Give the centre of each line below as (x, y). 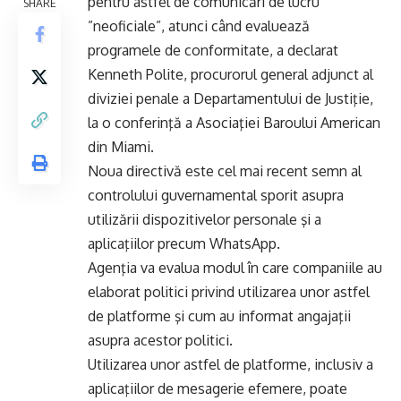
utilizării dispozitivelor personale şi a (205, 219)
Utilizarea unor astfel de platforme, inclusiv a (230, 364)
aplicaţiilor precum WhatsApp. (184, 243)
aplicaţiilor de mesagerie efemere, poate (218, 388)
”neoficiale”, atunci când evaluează (199, 26)
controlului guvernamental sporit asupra (216, 195)
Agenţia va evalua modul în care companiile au (235, 268)
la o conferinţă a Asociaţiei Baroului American (234, 123)
